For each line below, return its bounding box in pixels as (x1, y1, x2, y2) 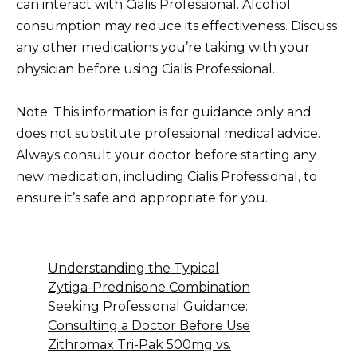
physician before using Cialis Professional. (16, 61, 275, 76)
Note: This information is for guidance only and (16, 104, 312, 120)
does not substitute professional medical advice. (16, 126, 320, 142)
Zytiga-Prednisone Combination (48, 280, 250, 296)
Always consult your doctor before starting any (16, 147, 316, 163)
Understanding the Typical (48, 261, 219, 277)
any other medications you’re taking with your (16, 39, 310, 55)
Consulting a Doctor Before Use (48, 318, 250, 334)
